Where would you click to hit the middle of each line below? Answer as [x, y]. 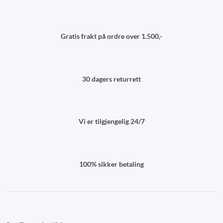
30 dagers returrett [111, 79]
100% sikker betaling [111, 164]
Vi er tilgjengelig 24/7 [111, 121]
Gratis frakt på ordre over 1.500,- [111, 36]
